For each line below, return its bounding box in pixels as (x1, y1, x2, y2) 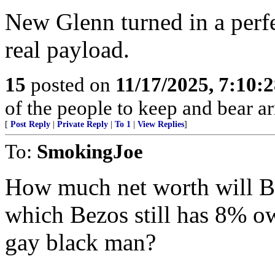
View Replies (137, 120, 184, 129)
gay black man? (5, 229, 156, 255)
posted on (26, 73, 115, 96)
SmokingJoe (37, 140, 143, 163)
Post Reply (10, 120, 50, 129)
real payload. (5, 36, 130, 63)
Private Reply (57, 120, 108, 129)
